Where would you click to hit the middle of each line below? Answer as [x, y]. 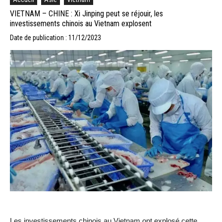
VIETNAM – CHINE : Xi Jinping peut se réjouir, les [86, 13]
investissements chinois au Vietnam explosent [81, 23]
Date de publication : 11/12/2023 [55, 37]
